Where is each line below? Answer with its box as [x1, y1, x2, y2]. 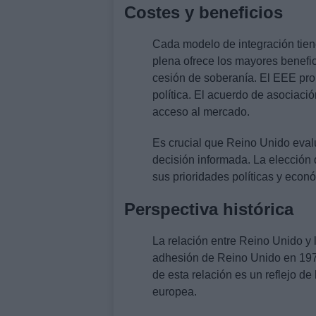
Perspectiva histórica [124, 199, 293, 219]
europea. [152, 285, 197, 298]
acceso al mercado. [152, 105, 250, 118]
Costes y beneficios [124, 2, 283, 22]
